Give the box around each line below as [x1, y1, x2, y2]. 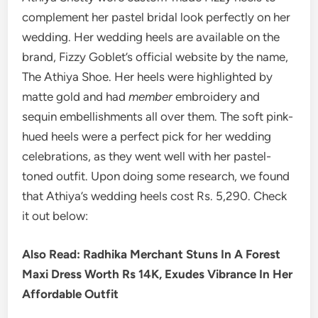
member [128, 89, 173, 104]
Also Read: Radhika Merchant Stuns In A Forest [22, 246, 281, 261]
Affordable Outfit [22, 286, 119, 301]
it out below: [22, 209, 89, 224]
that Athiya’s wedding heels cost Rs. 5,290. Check [22, 189, 287, 204]
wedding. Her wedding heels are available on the [22, 30, 280, 45]
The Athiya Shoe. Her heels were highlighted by [22, 70, 273, 84]
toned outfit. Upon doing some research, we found [22, 169, 290, 184]
